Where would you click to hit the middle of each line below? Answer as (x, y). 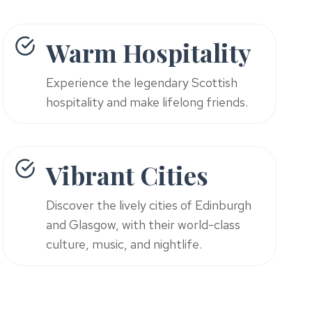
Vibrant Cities (127, 175)
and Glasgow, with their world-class (143, 225)
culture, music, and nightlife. (124, 244)
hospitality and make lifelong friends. (147, 102)
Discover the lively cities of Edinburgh (149, 205)
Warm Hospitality (149, 53)
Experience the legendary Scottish (142, 83)
